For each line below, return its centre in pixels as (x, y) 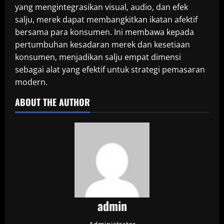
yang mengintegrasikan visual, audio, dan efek (101, 7)
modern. (31, 82)
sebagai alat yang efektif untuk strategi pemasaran (110, 69)
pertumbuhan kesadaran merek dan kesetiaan (102, 44)
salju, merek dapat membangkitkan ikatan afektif (106, 19)
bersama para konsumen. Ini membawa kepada (104, 32)
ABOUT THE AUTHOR (52, 102)
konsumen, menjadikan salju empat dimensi (98, 57)
